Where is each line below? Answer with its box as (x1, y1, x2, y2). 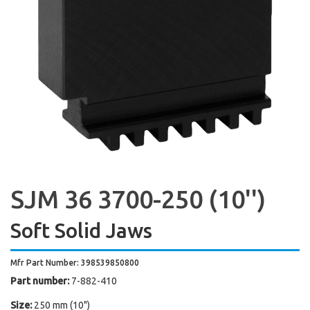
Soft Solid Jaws (10, 219, 152, 243)
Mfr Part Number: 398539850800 (10, 258, 139, 268)
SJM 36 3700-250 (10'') (10, 185, 266, 214)
